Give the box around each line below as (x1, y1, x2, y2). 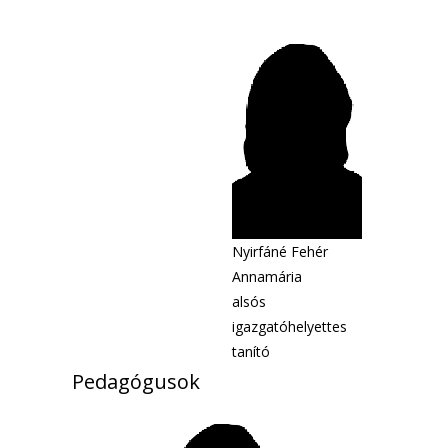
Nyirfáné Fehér (232, 242, 328, 261)
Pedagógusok (72, 368, 200, 395)
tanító (232, 342, 270, 361)
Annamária (232, 267, 302, 286)
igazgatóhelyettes (232, 317, 347, 336)
